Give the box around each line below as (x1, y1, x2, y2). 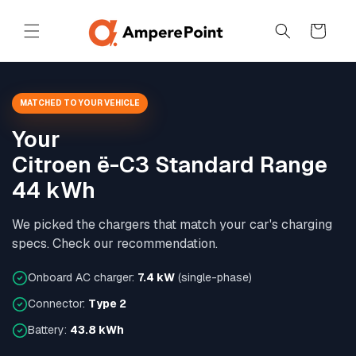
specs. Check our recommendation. (12, 235, 218, 252)
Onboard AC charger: (28, 270, 137, 284)
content (23, 17, 64, 33)
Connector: (28, 296, 88, 311)
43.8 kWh (70, 323, 124, 337)
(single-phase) (175, 270, 252, 284)
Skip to (23, 2, 60, 18)
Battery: (28, 323, 70, 337)
